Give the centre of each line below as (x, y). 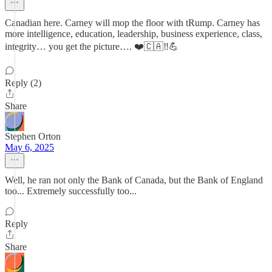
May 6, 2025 (29, 147)
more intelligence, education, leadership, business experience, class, (134, 34)
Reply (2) (23, 83)
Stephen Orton (33, 136)
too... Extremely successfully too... (71, 191)
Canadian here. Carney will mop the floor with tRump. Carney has (132, 23)
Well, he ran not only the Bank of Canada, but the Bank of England (134, 180)
